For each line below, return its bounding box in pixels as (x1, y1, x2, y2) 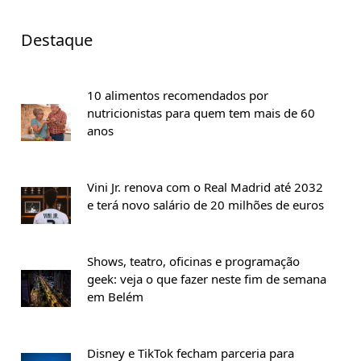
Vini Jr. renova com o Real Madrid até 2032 (87, 179, 323, 195)
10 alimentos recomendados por (87, 87, 268, 103)
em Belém (87, 288, 143, 305)
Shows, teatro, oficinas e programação (87, 253, 300, 269)
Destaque (21, 29, 93, 51)
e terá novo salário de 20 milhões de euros (87, 197, 324, 213)
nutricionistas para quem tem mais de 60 (87, 105, 315, 121)
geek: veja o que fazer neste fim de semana (87, 271, 326, 287)
